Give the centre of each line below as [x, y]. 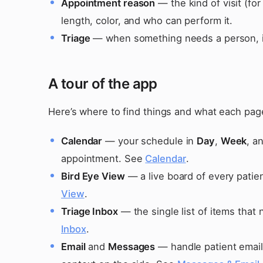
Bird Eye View [93, 176]
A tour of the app [103, 84]
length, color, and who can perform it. [147, 21]
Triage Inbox [90, 211]
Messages [132, 247]
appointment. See [103, 159]
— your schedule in [150, 141]
